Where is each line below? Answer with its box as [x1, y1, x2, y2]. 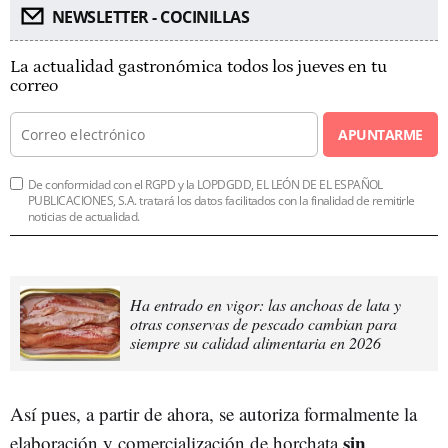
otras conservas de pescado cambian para [130, 312, 397, 334]
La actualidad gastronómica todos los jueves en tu [10, 56, 387, 77]
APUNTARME [338, 124, 423, 144]
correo [10, 75, 58, 96]
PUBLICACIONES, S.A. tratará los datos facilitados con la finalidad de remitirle [28, 191, 415, 209]
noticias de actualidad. [28, 207, 140, 225]
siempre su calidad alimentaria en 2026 [130, 331, 381, 353]
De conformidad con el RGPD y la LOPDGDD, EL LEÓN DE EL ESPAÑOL [28, 175, 383, 193]
